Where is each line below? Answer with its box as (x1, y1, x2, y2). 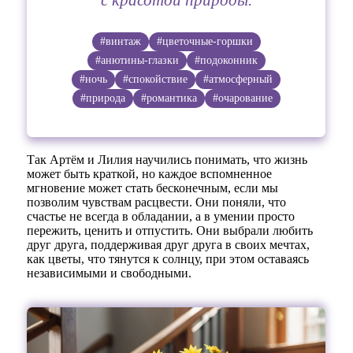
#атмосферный (203, 72, 273, 85)
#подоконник (194, 54, 258, 66)
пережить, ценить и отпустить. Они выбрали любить (27, 223, 314, 237)
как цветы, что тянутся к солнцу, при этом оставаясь (27, 251, 310, 266)
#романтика (140, 91, 197, 104)
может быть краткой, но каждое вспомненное (27, 166, 273, 180)
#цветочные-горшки (156, 35, 253, 47)
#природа (80, 91, 125, 104)
